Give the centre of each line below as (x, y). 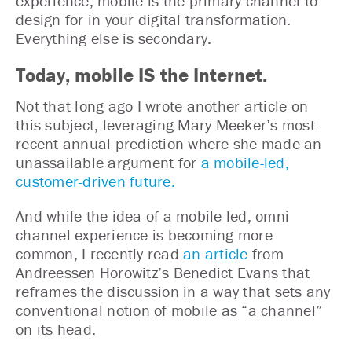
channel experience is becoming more (144, 235)
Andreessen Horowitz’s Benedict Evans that (163, 272)
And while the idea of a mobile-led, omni (152, 216)
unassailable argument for (108, 162)
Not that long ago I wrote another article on (162, 106)
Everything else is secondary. (114, 38)
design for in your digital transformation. (154, 19)
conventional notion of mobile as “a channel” (169, 310)
